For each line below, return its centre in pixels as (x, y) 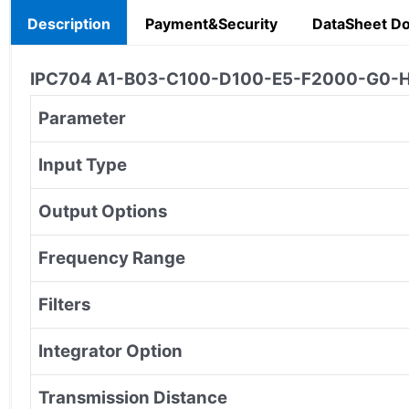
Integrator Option (110, 351)
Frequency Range (112, 257)
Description (69, 23)
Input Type (83, 164)
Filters (64, 304)
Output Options (103, 211)
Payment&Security (211, 23)
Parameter (82, 118)
